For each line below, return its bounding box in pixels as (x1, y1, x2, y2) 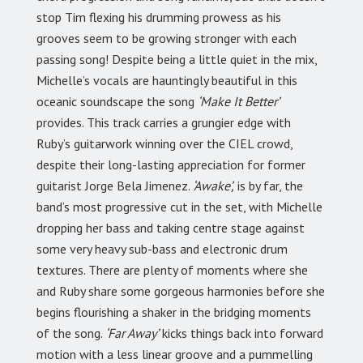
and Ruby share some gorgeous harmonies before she (36, 283, 325, 300)
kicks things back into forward (159, 325, 323, 342)
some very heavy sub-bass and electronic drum (36, 241, 288, 258)
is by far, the (234, 177, 303, 194)
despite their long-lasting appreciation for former (36, 156, 305, 173)
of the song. (36, 325, 103, 342)
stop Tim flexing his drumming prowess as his (36, 9, 281, 26)
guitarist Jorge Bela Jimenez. (36, 177, 190, 194)
